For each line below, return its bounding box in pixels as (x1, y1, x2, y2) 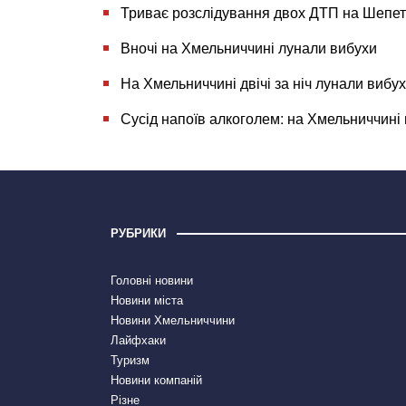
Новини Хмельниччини (111, 311, 235, 329)
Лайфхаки (111, 331, 166, 349)
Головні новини (111, 271, 193, 289)
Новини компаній (111, 371, 202, 389)
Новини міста (111, 291, 183, 309)
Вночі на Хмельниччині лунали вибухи (121, 36, 378, 58)
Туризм (111, 351, 150, 369)
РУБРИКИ (111, 225, 166, 242)
